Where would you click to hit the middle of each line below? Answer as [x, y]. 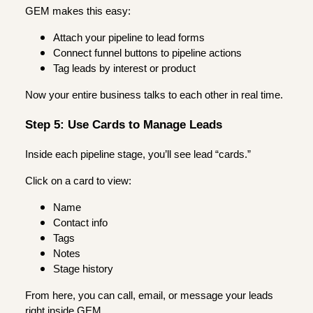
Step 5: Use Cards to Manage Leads [124, 125]
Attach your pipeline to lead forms [129, 37]
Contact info [80, 223]
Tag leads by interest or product [124, 68]
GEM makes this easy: [78, 11]
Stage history [83, 269]
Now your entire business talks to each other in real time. [154, 95]
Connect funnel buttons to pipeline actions [147, 53]
